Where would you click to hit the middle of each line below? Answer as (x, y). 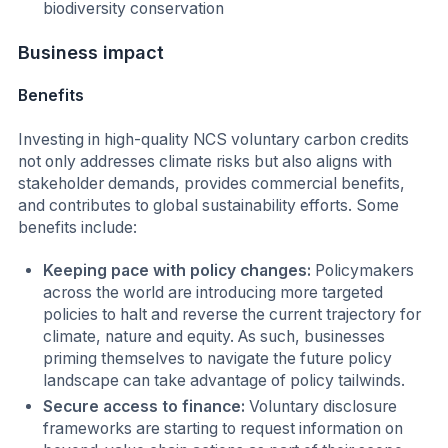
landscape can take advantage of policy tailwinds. (224, 381)
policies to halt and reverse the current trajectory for (232, 315)
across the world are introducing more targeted (213, 293)
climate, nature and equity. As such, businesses (214, 337)
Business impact (91, 52)
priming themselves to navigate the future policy (218, 359)
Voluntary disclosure (323, 406)
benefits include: (77, 227)
